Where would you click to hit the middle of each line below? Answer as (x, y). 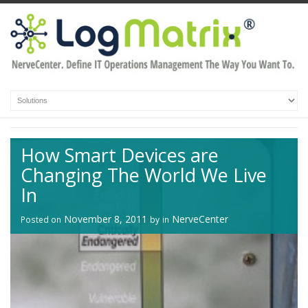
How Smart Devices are (120, 155)
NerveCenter (200, 219)
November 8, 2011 (106, 219)
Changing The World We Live (144, 175)
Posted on (41, 220)
